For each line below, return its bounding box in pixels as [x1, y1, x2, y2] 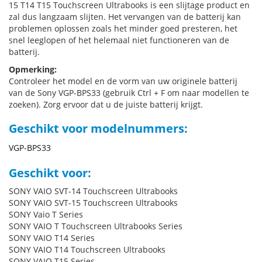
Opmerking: [9, 64, 57, 75]
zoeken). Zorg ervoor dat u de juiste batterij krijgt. [9, 99, 203, 110]
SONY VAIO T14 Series [9, 232, 95, 243]
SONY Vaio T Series [9, 209, 83, 220]
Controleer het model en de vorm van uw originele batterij [9, 75, 237, 87]
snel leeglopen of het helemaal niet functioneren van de [9, 35, 229, 46]
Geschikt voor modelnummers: [9, 120, 188, 136]
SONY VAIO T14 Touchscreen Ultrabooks [9, 244, 166, 255]
